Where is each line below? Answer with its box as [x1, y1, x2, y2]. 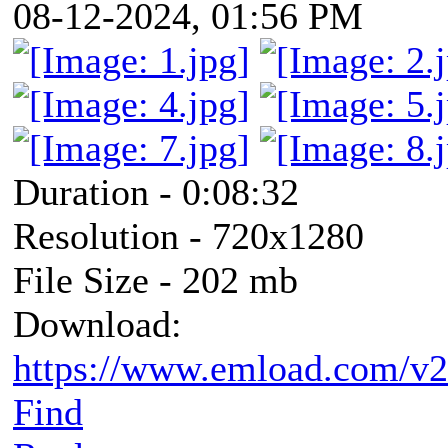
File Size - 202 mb [13, 258, 298, 301]
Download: [13, 302, 182, 345]
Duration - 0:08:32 [13, 170, 299, 213]
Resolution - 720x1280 [13, 214, 364, 257]
